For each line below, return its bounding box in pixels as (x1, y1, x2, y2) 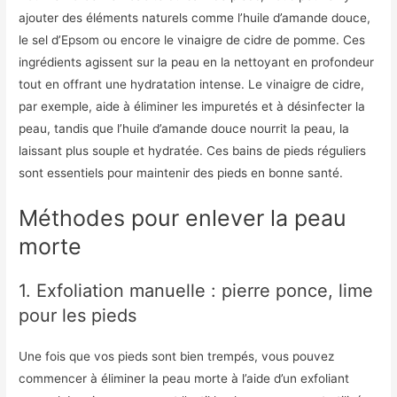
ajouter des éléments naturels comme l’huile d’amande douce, (19, 11, 371, 26)
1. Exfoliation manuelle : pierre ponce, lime (19, 279, 374, 301)
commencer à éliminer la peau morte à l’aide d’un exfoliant (19, 370, 350, 385)
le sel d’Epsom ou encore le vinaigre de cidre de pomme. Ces (19, 33, 366, 48)
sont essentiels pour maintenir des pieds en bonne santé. (19, 166, 344, 181)
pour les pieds (19, 304, 137, 326)
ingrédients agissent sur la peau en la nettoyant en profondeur (19, 55, 375, 70)
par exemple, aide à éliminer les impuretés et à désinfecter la (19, 99, 366, 114)
